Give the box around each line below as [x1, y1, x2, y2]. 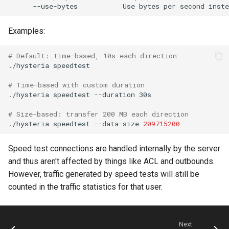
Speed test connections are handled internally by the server [8, 144, 220, 153]
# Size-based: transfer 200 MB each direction [8, 109, 189, 119]
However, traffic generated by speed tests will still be [8, 169, 199, 179]
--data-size [94, 119, 139, 128]
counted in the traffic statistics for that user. [8, 182, 163, 192]
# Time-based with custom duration [8, 80, 145, 89]
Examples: [8, 26, 45, 36]
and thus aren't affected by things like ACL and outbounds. [8, 156, 215, 166]
